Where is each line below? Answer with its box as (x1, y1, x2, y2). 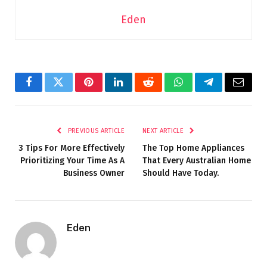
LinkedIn (117, 85, 157, 97)
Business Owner (63, 167, 125, 178)
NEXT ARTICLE (142, 126, 186, 135)
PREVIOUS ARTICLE (66, 126, 125, 135)
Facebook (27, 85, 70, 97)
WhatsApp (177, 85, 223, 97)
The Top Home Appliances (142, 142, 244, 153)
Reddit (147, 85, 176, 97)
